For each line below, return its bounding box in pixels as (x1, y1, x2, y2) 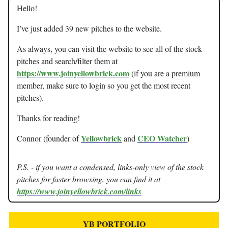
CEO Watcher (137, 132, 187, 144)
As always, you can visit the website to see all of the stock (17, 43, 202, 54)
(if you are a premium (129, 68, 200, 78)
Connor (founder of (17, 133, 81, 144)
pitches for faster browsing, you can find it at (17, 174, 160, 184)
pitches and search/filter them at (17, 55, 118, 66)
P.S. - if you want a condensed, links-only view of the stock (17, 161, 204, 172)
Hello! (17, 3, 37, 13)
